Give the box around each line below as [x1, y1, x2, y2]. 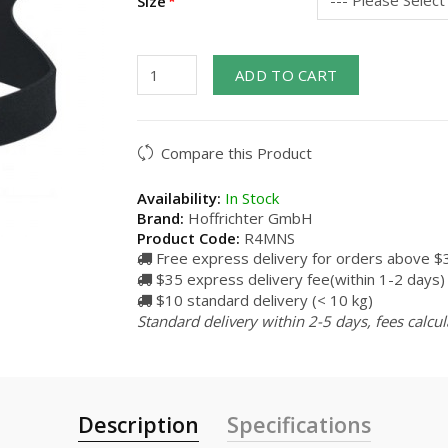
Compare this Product [161, 143, 312, 163]
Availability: [137, 188, 221, 208]
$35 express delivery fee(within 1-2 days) [152, 269, 445, 289]
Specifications [226, 410, 371, 439]
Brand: [137, 208, 184, 228]
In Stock [221, 188, 279, 208]
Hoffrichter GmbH [188, 208, 313, 228]
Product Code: [137, 228, 240, 248]
